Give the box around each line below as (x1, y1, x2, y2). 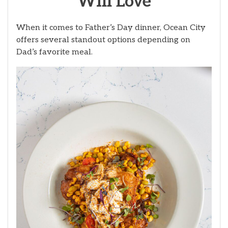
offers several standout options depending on (16, 35, 190, 45)
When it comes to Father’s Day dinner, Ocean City (16, 22, 206, 33)
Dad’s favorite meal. (16, 47, 93, 57)
